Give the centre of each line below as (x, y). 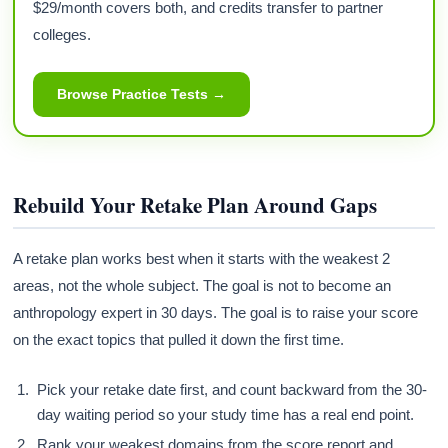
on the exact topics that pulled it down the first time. (179, 339)
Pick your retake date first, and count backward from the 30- (232, 389)
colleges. (62, 34)
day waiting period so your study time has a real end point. (226, 414)
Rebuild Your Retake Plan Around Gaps (195, 204)
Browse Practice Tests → (142, 93)
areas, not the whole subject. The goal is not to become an (202, 285)
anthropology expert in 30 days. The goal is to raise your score (216, 312)
